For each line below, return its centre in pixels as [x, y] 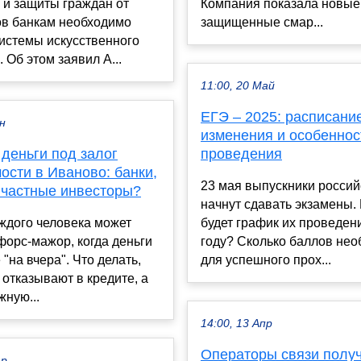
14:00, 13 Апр [237, 323]
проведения [241, 154]
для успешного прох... [266, 259]
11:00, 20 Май [238, 85]
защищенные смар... [262, 22]
